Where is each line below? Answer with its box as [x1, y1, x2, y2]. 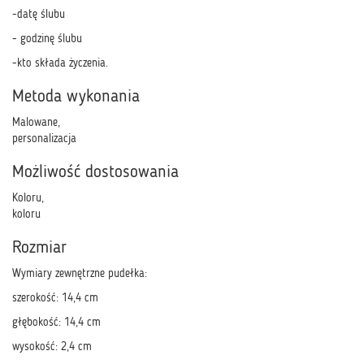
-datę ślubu [12, 9, 65, 20]
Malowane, [12, 117, 60, 128]
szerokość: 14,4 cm [12, 292, 98, 304]
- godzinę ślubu [12, 33, 82, 45]
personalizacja [12, 133, 76, 145]
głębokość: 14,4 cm [12, 317, 101, 328]
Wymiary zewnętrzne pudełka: [12, 268, 147, 279]
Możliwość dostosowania [12, 164, 179, 181]
